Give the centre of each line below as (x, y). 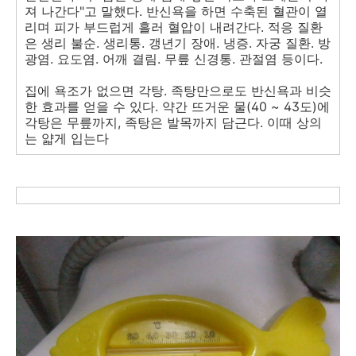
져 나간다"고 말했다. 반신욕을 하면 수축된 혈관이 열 (176, 11)
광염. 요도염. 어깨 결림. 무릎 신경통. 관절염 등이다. (174, 58)
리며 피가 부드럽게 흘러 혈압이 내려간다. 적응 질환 (174, 27)
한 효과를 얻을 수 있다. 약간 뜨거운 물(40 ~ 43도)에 (177, 106)
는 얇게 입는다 (67, 138)
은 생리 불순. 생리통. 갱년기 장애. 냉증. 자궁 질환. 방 (178, 43)
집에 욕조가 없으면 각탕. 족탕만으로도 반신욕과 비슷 (178, 90)
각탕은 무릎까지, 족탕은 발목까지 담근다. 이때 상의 (173, 122)
